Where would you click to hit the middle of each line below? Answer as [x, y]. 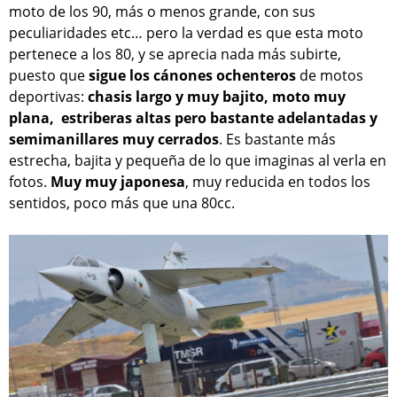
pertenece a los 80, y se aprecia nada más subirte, [175, 54]
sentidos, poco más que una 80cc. [122, 203]
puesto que [49, 76]
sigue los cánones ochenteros [192, 76]
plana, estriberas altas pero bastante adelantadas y [193, 118]
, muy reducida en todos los [278, 182]
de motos [330, 76]
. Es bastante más [277, 140]
